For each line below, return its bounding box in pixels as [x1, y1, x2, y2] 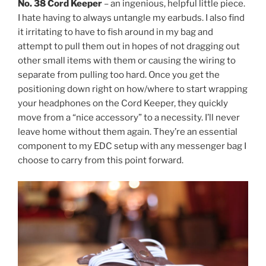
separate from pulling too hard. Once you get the [18, 69, 220, 81]
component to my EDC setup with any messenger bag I [18, 141, 246, 152]
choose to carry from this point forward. [18, 155, 183, 166]
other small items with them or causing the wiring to [18, 55, 236, 66]
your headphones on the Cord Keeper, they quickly [18, 98, 228, 109]
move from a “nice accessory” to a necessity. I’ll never [18, 112, 240, 123]
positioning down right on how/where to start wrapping [18, 84, 248, 95]
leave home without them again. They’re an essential [18, 126, 237, 138]
